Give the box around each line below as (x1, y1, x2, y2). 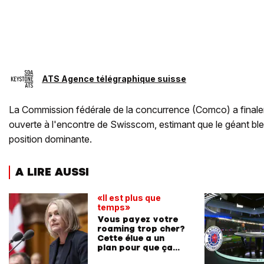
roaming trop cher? (97, 223, 185, 234)
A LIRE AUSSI (15, 164, 89, 179)
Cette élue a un (97, 232, 164, 243)
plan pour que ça (97, 242, 173, 253)
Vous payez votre (97, 213, 178, 225)
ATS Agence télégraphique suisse (42, 74, 186, 84)
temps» (97, 202, 130, 212)
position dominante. (9, 133, 92, 145)
